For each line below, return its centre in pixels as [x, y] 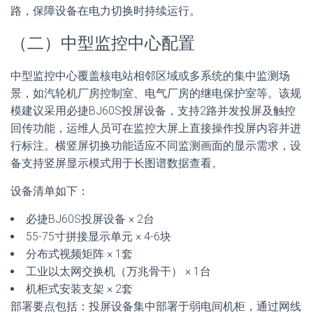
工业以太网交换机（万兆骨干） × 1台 [118, 271]
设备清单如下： [50, 191]
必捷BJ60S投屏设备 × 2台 [90, 219]
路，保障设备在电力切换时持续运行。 [105, 11]
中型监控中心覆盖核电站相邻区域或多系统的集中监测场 [150, 76]
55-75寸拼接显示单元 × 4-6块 [99, 236]
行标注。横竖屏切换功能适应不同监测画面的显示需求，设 [156, 146]
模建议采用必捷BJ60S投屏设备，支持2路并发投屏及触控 [153, 111]
